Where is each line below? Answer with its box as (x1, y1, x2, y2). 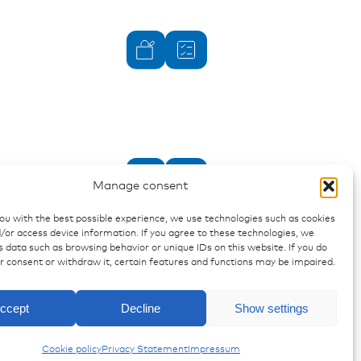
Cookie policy (41, 345, 102, 355)
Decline (121, 301, 161, 315)
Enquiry (223, 268, 268, 281)
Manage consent (93, 180, 189, 192)
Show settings (234, 301, 309, 315)
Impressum (187, 345, 240, 355)
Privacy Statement (101, 345, 188, 355)
